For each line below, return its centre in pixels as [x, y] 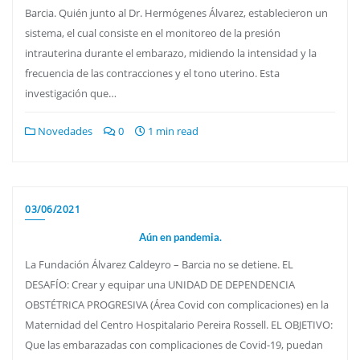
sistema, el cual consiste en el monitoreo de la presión [153, 33]
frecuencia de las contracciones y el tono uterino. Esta [152, 73]
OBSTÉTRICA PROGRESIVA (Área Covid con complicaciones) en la [177, 304]
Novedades [64, 131]
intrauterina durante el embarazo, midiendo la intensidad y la [171, 53]
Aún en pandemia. [180, 237]
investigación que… [71, 93]
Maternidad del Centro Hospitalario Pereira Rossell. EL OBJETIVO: [179, 324]
